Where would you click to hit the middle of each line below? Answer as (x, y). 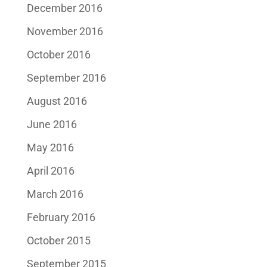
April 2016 (50, 170)
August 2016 (57, 101)
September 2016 (66, 77)
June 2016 (52, 124)
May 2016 (50, 147)
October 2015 (58, 240)
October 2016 (58, 54)
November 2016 (65, 31)
